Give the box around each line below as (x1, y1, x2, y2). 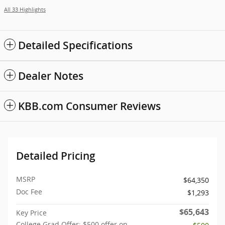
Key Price (16, 207, 47, 217)
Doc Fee (16, 186, 42, 196)
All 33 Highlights (4, 6, 46, 13)
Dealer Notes (18, 69, 83, 82)
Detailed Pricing (16, 149, 95, 162)
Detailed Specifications (18, 39, 133, 52)
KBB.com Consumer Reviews (18, 99, 161, 113)
